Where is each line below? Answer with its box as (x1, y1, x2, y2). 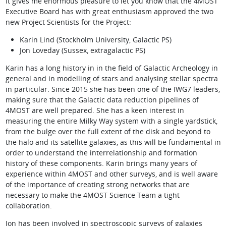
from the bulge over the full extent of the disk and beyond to (5, 127, 210, 137)
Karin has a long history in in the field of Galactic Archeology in (5, 63, 218, 73)
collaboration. (5, 201, 52, 211)
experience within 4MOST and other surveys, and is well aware (5, 169, 218, 179)
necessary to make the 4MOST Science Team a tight (5, 190, 180, 200)
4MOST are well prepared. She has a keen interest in (5, 105, 184, 116)
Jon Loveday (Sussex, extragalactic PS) (19, 45, 145, 55)
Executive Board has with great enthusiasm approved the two (5, 7, 213, 17)
